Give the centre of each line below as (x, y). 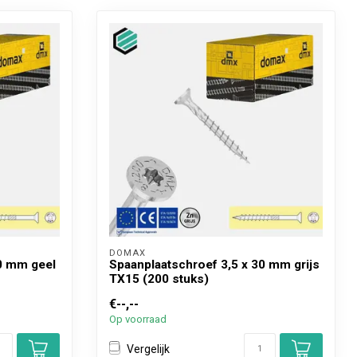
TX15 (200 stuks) (159, 279)
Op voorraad (138, 319)
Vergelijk (148, 349)
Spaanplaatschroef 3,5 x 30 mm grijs (214, 265)
